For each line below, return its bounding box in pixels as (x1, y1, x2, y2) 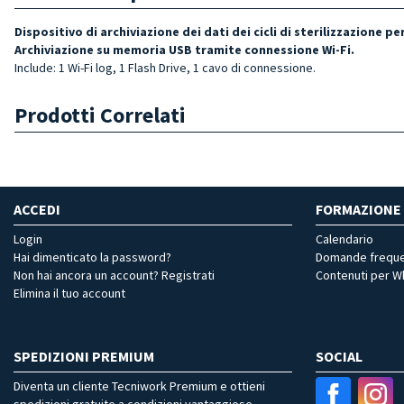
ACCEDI (14, 199, 60, 218)
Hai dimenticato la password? (14, 248, 171, 265)
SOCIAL (316, 346, 363, 365)
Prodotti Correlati (14, 100, 186, 129)
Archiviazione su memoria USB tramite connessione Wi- (14, 41, 340, 58)
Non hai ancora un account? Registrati (14, 266, 215, 283)
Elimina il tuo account (14, 284, 125, 301)
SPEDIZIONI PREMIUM (14, 346, 154, 365)
